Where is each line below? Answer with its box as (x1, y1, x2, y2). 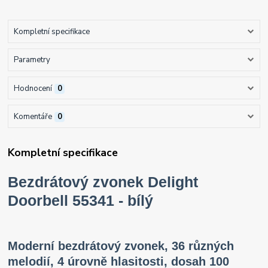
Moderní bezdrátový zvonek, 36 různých (8, 239, 234, 253)
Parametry (13, 54, 50, 66)
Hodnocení (13, 83, 52, 94)
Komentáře (13, 111, 52, 122)
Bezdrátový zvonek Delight (8, 173, 199, 191)
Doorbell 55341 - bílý (8, 192, 154, 209)
